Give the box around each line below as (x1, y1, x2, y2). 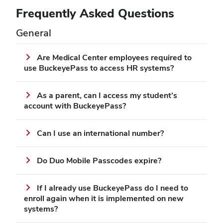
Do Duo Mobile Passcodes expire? (37, 155, 161, 166)
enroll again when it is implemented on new (24, 193, 184, 204)
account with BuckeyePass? (24, 101, 126, 111)
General (16, 26, 51, 40)
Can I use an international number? (37, 128, 164, 139)
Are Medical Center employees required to (37, 52, 192, 63)
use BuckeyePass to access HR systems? (24, 63, 174, 74)
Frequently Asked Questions (16, 5, 174, 21)
